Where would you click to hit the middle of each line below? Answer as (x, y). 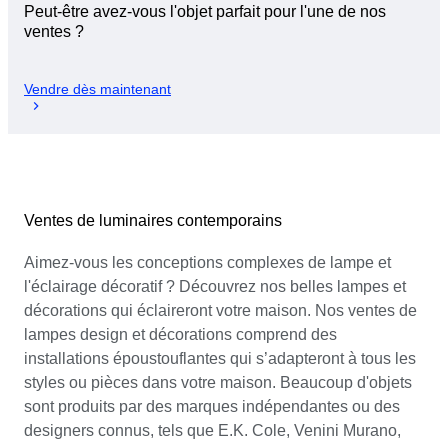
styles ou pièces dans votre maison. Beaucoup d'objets (218, 382)
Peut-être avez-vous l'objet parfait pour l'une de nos (205, 12)
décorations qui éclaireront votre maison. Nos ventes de (220, 310)
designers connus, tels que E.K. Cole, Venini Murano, (212, 430)
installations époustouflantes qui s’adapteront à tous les (220, 358)
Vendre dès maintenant (97, 88)
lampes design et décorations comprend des (180, 334)
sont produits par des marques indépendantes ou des (212, 406)
